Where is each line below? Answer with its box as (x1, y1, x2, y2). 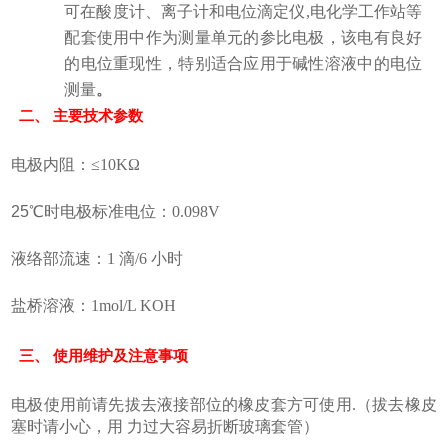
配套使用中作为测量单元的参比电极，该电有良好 (64, 29, 423, 47)
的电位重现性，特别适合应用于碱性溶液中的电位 (64, 55, 423, 73)
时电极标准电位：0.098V (44, 203, 221, 221)
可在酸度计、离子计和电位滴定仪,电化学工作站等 (64, 3, 423, 21)
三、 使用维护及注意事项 (19, 347, 189, 365)
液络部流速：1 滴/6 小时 (11, 250, 184, 268)
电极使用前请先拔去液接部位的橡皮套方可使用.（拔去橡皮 (11, 396, 437, 414)
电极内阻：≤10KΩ (11, 156, 141, 174)
